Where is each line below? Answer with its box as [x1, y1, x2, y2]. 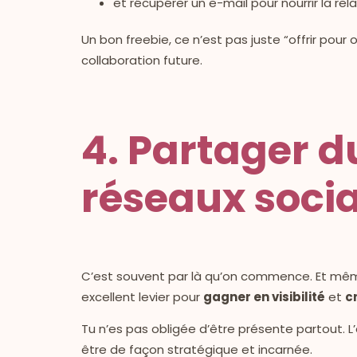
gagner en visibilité [203, 288, 325, 305]
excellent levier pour [81, 288, 203, 305]
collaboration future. [81, 51, 202, 69]
